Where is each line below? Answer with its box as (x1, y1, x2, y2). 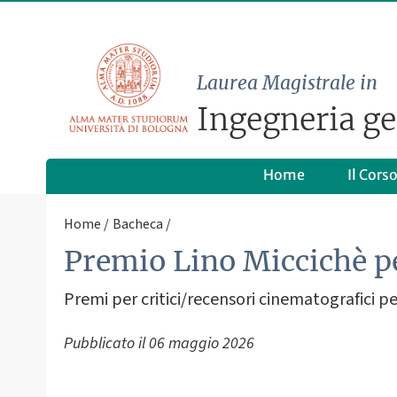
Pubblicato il (64, 332, 149, 355)
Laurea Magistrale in (196, 71, 378, 95)
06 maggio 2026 (149, 332, 254, 355)
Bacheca (113, 214, 163, 234)
